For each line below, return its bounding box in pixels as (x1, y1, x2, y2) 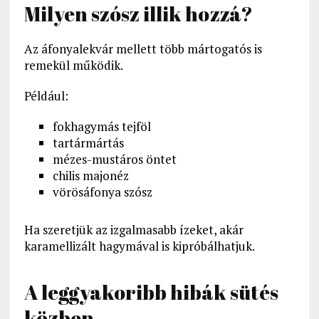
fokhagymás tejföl (52, 118, 151, 135)
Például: (23, 88, 68, 105)
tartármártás (52, 135, 124, 152)
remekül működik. (23, 57, 123, 74)
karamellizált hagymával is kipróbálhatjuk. (23, 238, 255, 255)
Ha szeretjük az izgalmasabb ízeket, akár (23, 221, 244, 239)
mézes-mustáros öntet (52, 151, 177, 168)
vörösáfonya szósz (52, 184, 152, 201)
